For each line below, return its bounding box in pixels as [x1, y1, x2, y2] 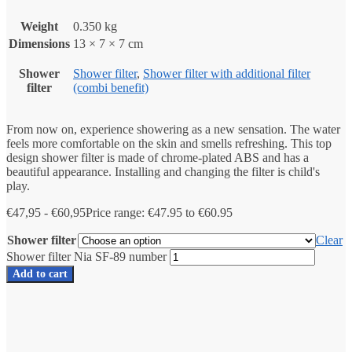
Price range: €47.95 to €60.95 [86, 205, 233, 219]
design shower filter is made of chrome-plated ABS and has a [6, 150, 309, 164]
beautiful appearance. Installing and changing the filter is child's [6, 164, 320, 178]
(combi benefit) [73, 80, 148, 94]
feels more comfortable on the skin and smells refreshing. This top [6, 136, 332, 150]
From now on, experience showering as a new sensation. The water [6, 122, 340, 136]
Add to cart [13, 267, 68, 280]
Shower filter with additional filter [143, 66, 310, 80]
